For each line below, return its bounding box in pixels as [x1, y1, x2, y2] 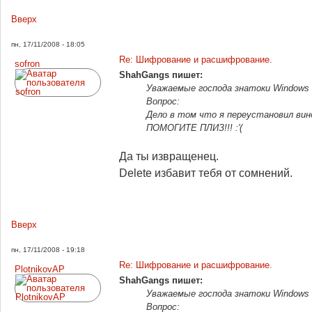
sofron [15, 58, 40, 69]
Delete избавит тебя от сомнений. [119, 166, 292, 179]
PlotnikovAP [15, 264, 65, 274]
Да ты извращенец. [119, 150, 219, 162]
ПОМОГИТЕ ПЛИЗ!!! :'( [146, 123, 242, 133]
